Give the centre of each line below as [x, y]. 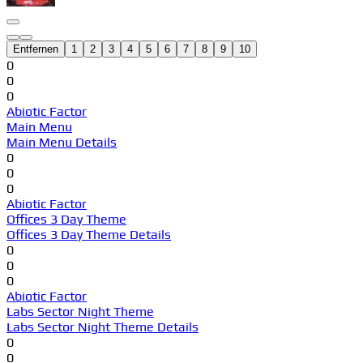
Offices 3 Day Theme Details [89, 234]
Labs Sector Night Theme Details [102, 327]
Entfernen [36, 49]
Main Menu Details [62, 142]
